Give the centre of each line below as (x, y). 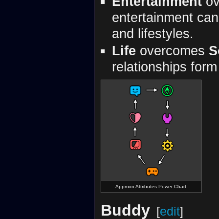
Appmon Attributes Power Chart (151, 186)
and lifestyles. (153, 34)
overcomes (172, 50)
